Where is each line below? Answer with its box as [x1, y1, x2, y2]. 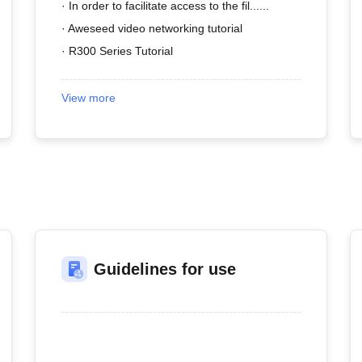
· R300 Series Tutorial [61, 44, 173, 57]
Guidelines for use [93, 260, 236, 278]
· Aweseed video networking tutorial [61, 22, 242, 35]
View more [61, 91, 116, 104]
